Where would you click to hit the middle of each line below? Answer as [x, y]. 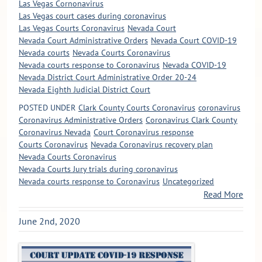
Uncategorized [188, 182]
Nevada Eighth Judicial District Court [85, 90]
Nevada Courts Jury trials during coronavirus [98, 169]
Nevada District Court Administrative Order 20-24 [108, 77]
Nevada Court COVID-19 [194, 41]
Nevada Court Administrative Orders [83, 41]
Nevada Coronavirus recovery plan [152, 145]
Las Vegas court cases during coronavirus [92, 16]
